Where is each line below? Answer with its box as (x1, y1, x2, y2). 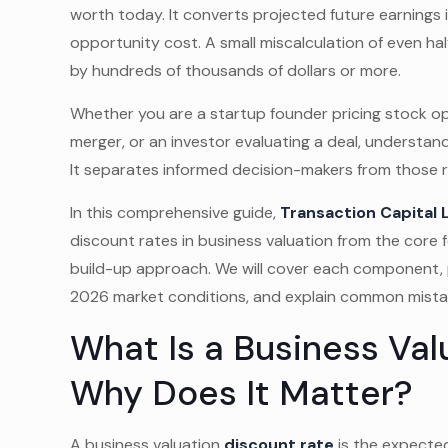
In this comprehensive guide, (70, 202, 281, 223)
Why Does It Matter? (70, 370, 414, 416)
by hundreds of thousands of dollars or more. (70, 60, 402, 81)
